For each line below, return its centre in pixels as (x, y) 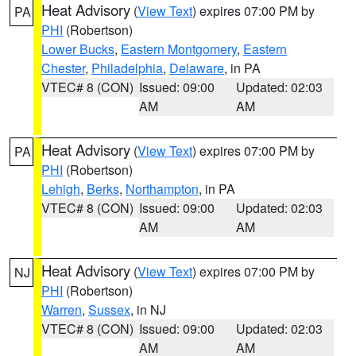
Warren (62, 310)
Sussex (109, 310)
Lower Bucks (78, 49)
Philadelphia (127, 68)
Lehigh (61, 189)
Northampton (162, 189)
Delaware (197, 68)
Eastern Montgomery (179, 49)
